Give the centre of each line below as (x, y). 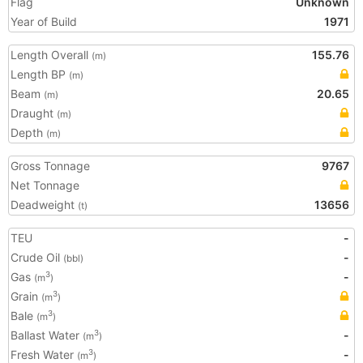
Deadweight (44, 205)
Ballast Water (47, 335)
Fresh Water (44, 354)
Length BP (40, 74)
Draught (34, 113)
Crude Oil (37, 257)
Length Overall (51, 55)
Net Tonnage (45, 185)
